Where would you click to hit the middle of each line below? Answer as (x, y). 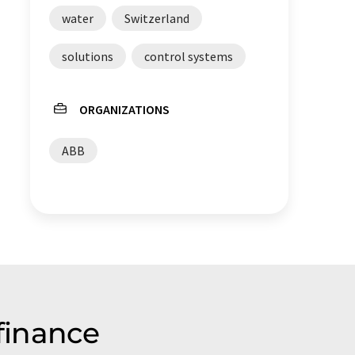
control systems (189, 56)
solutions (88, 56)
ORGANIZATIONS (124, 109)
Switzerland (157, 18)
